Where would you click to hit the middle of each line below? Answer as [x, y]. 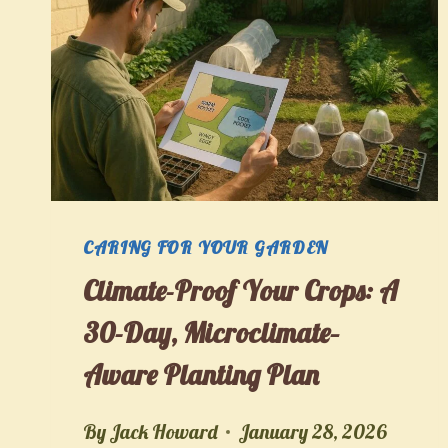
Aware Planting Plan [201, 374]
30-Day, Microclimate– [211, 332]
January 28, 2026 [312, 431]
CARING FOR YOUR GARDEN [206, 247]
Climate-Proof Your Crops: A [240, 290]
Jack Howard [164, 431]
